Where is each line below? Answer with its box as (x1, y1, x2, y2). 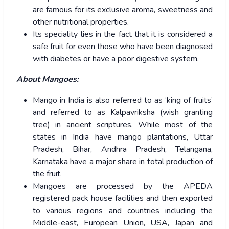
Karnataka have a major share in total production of (33, 156, 213, 168)
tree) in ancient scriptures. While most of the (33, 119, 213, 131)
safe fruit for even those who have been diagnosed (33, 41, 213, 53)
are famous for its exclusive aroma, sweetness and (33, 4, 213, 16)
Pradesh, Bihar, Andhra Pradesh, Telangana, (33, 144, 213, 155)
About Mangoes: (16, 74, 79, 85)
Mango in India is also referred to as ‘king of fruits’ (33, 95, 213, 106)
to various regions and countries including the (33, 205, 213, 217)
